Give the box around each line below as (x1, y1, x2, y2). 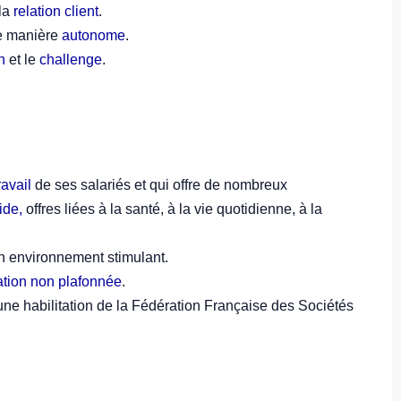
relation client (13, 3, 98, 19)
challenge (39, 51, 102, 67)
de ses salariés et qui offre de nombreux (31, 176, 287, 192)
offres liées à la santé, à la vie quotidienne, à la (26, 200, 322, 217)
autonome (62, 27, 125, 43)
